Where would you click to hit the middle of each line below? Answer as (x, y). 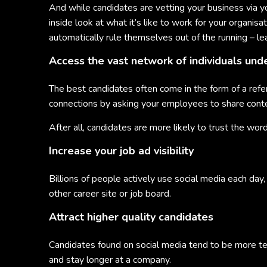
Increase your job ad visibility (121, 151)
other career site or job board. (110, 194)
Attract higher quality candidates (131, 217)
